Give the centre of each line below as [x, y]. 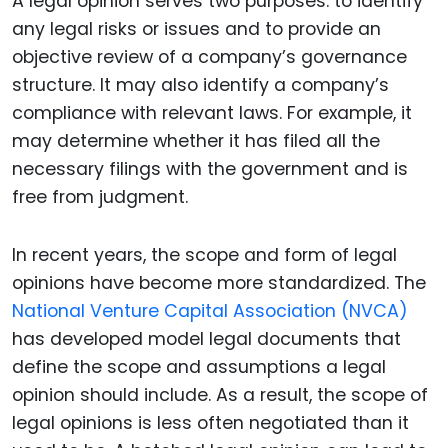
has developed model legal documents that [206, 339]
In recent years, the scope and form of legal [204, 255]
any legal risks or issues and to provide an [196, 28]
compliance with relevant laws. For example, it [212, 112]
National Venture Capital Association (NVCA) [210, 311]
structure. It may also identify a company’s [200, 84]
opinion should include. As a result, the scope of [220, 395]
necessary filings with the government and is [210, 168]
